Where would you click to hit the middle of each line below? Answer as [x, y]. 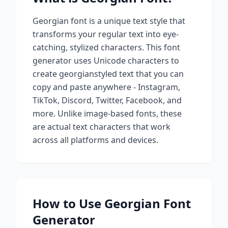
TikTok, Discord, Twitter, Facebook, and [107, 100]
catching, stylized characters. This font [106, 47]
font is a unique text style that [127, 21]
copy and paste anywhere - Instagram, [106, 87]
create [46, 74]
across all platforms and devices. [95, 140]
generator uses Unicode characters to [106, 61]
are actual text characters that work [102, 127]
